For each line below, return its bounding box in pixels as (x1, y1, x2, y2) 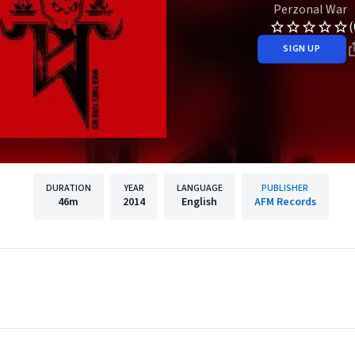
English (181, 194, 217, 210)
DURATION (45, 181, 91, 195)
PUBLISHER (261, 181, 308, 195)
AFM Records (254, 194, 316, 210)
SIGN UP (283, 42, 321, 55)
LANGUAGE (176, 181, 223, 195)
